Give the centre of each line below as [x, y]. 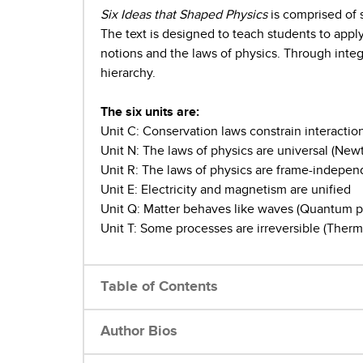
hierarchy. [130, 73]
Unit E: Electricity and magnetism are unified [227, 190]
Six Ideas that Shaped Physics [184, 15]
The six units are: [150, 112]
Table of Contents [159, 287]
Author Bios [139, 332]
